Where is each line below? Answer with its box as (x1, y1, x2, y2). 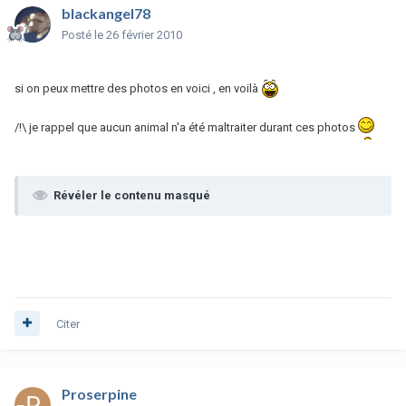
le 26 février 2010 (94, 27, 182, 42)
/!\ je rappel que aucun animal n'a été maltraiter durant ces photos (14, 120, 358, 134)
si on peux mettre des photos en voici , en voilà (14, 81, 261, 95)
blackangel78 (62, 4, 150, 22)
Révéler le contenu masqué (53, 188, 210, 203)
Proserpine (62, 384, 137, 402)
